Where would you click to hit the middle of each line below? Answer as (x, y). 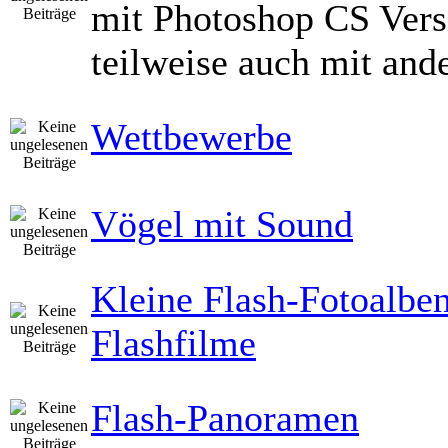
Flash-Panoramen (225, 418)
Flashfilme (173, 343)
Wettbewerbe (191, 137)
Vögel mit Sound (222, 224)
